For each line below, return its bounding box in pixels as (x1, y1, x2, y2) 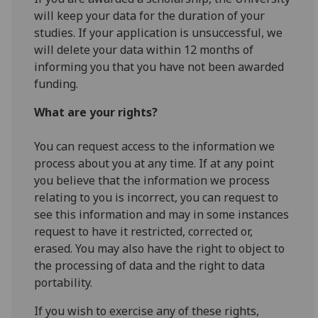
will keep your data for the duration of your (34, 7, 265, 23)
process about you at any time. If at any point (34, 155, 275, 171)
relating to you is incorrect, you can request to (34, 189, 279, 205)
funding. (34, 75, 79, 92)
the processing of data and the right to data (34, 257, 265, 273)
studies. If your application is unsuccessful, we (34, 24, 283, 40)
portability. (34, 274, 93, 290)
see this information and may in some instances (34, 206, 290, 222)
